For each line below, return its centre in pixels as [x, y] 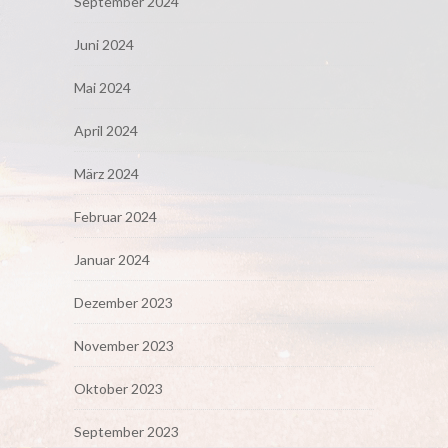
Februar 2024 [115, 217]
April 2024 [106, 131]
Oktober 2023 [118, 389]
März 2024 [106, 174]
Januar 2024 [112, 260]
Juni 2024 [104, 45]
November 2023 [124, 346]
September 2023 [126, 432]
